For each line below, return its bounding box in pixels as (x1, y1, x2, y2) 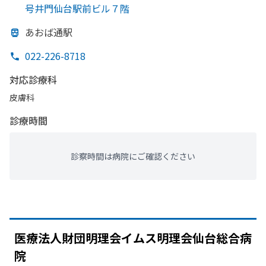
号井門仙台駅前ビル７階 (25, 1, 129, 15)
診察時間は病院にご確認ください (71, 150, 195, 162)
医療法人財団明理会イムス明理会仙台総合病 (14, 229, 252, 246)
